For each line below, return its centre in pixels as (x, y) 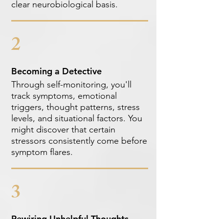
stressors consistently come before (79, 141)
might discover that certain (63, 130)
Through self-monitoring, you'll (71, 85)
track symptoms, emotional (64, 96)
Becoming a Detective (56, 71)
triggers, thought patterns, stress (75, 107)
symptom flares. (42, 152)
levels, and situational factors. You (77, 118)
